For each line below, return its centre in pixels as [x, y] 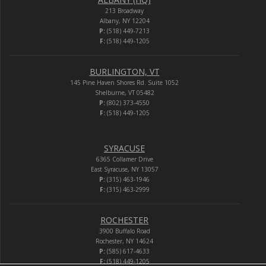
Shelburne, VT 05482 [124, 92]
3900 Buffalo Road [124, 231]
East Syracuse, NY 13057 [124, 169]
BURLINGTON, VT [124, 71]
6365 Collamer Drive [124, 159]
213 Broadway [124, 10]
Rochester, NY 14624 [124, 241]
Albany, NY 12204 [124, 20]
